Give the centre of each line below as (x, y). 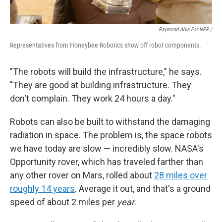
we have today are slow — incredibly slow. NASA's (107, 148)
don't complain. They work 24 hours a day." (93, 98)
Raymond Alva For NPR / (185, 29)
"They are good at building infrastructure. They (101, 85)
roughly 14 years (42, 189)
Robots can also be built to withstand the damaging (110, 122)
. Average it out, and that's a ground (143, 189)
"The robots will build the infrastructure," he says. (106, 72)
